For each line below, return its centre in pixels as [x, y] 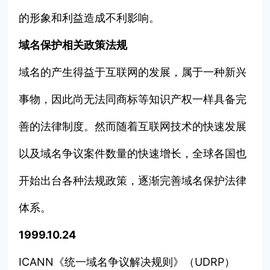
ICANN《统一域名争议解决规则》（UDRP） [127, 262]
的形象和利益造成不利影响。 [89, 18]
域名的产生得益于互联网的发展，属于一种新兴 [133, 72]
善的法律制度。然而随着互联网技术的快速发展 [133, 127]
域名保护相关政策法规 [73, 45]
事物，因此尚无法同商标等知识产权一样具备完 [133, 99]
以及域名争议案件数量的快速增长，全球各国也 [133, 154]
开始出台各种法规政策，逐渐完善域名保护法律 [133, 181]
